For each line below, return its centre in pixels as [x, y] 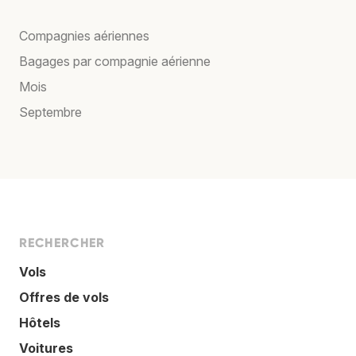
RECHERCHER [62, 242]
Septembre [50, 112]
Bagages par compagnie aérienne [115, 61]
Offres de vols [64, 297]
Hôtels [40, 322]
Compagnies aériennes [84, 35]
